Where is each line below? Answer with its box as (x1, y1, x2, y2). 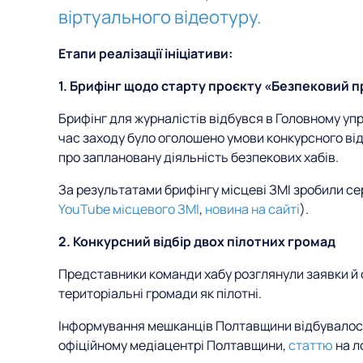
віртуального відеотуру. (58, 5, 262, 29)
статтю (288, 336, 333, 354)
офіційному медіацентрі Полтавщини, (58, 336, 288, 354)
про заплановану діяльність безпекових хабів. (58, 148, 339, 166)
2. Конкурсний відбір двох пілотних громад (58, 233, 335, 250)
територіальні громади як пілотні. (58, 284, 262, 302)
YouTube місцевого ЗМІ (58, 200, 199, 218)
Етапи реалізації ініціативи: (58, 45, 233, 62)
